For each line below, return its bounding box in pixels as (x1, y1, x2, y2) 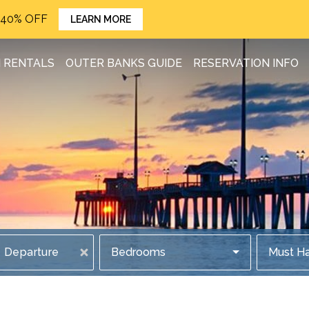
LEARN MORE (70, 14, 132, 25)
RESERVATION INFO (193, 57, 299, 70)
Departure (4, 246, 59, 259)
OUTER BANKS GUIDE (66, 57, 182, 70)
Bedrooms (111, 246, 166, 259)
